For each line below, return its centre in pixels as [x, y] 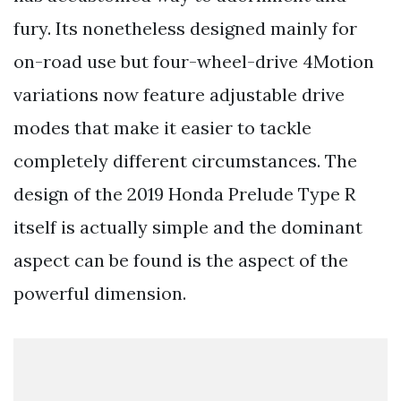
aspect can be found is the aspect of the [181, 260]
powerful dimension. [100, 294]
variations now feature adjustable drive [179, 95]
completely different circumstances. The [185, 161]
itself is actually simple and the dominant [188, 227]
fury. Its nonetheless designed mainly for [185, 29]
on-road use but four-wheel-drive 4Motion [194, 62]
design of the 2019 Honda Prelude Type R [184, 194]
